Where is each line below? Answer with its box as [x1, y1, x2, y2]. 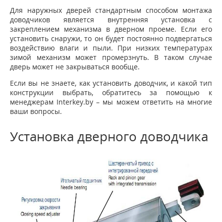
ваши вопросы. [10, 107, 62, 116]
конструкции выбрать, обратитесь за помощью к [10, 88, 212, 98]
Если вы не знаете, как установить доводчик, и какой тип [10, 78, 212, 88]
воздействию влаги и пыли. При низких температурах [10, 43, 212, 53]
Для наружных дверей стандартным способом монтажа [10, 5, 212, 15]
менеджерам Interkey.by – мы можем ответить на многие [10, 97, 212, 107]
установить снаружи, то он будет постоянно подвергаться [10, 34, 212, 44]
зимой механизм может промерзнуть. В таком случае [10, 53, 212, 62]
